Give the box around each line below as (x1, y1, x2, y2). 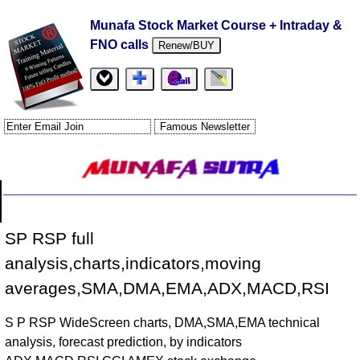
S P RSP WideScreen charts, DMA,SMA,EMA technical (5, 316, 321, 330)
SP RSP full (5, 229, 95, 248)
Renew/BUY (158, 39, 215, 51)
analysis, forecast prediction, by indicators (5, 335, 243, 350)
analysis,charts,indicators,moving (5, 254, 262, 273)
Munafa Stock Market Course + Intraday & (90, 18, 343, 32)
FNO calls (90, 38, 153, 51)
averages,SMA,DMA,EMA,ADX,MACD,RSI (5, 279, 330, 298)
